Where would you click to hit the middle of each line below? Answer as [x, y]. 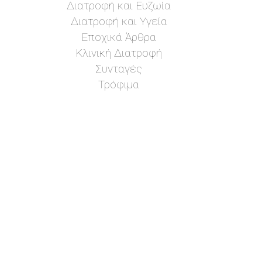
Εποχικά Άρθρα [119, 37]
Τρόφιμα [119, 84]
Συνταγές [119, 68]
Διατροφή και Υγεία [119, 21]
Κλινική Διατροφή [119, 53]
